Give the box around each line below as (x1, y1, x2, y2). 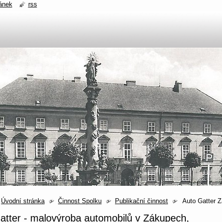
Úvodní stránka (1, 197, 45, 205)
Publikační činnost (115, 197, 168, 205)
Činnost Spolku (58, 197, 102, 205)
